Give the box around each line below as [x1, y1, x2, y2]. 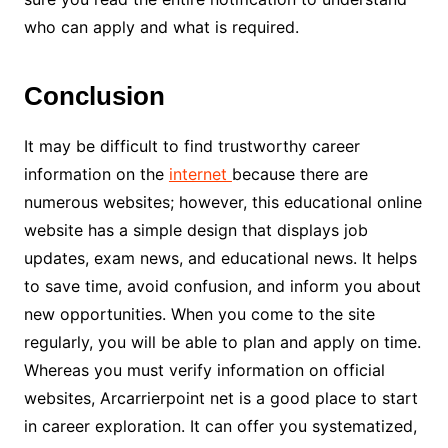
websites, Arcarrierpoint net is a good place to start [23, 387, 418, 408]
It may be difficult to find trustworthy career [23, 135, 360, 156]
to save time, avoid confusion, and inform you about [23, 275, 421, 296]
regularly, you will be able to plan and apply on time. [23, 331, 421, 352]
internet [168, 163, 232, 184]
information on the [23, 163, 169, 184]
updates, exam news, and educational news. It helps [23, 247, 417, 268]
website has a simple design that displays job [23, 219, 368, 240]
